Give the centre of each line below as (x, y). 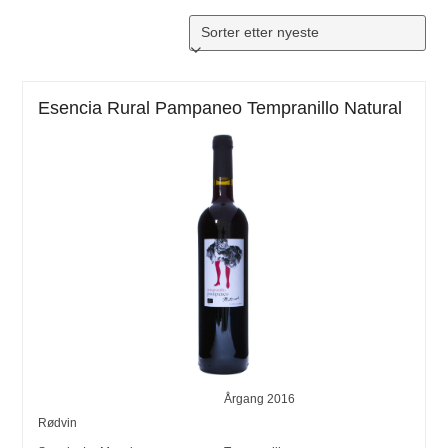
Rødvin (58, 422)
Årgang (245, 398)
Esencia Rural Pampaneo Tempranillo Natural (220, 108)
